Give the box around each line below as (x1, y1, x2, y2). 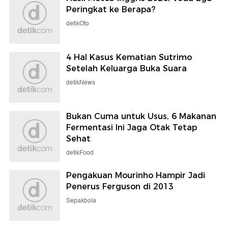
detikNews (66, 78, 95, 88)
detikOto (66, 19, 89, 29)
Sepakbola (66, 196, 96, 206)
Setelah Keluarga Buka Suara (66, 64, 187, 74)
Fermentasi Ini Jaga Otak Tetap (66, 123, 197, 133)
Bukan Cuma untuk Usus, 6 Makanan (66, 111, 216, 122)
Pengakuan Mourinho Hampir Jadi (66, 170, 205, 181)
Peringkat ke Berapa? (66, 5, 155, 15)
